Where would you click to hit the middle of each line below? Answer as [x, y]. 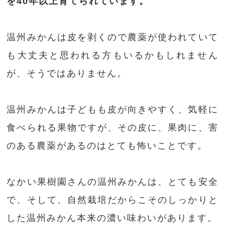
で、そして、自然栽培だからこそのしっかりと [113, 200]
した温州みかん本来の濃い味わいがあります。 [112, 218]
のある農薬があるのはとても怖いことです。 [107, 146]
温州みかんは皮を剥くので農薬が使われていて [113, 37]
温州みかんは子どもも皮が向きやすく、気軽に [113, 110]
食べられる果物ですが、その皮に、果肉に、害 [113, 128]
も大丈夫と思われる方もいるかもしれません [113, 55]
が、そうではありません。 [67, 74]
